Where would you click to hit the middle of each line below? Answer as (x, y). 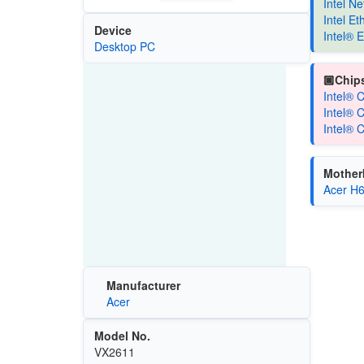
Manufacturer (143, 286)
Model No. (122, 336)
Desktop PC (124, 46)
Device (113, 30)
